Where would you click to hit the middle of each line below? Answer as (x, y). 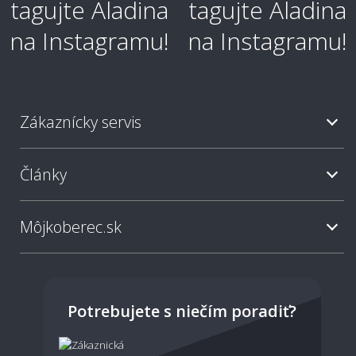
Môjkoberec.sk (71, 227)
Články (43, 175)
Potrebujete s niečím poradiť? (182, 311)
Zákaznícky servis (81, 122)
